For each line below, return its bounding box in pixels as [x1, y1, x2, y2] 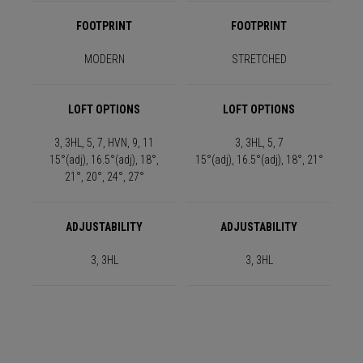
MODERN [83, 53, 125, 66]
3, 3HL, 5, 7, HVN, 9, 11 [54, 136, 154, 150]
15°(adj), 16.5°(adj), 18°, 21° [194, 153, 323, 167]
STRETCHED [231, 53, 287, 66]
